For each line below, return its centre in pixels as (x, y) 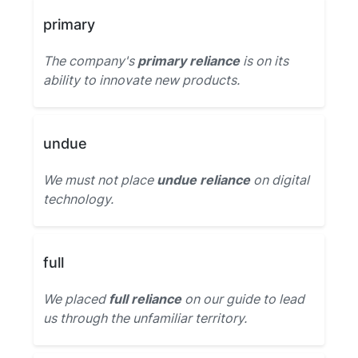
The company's (90, 61)
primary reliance (189, 61)
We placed (76, 299)
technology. (78, 199)
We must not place (100, 180)
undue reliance (203, 180)
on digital (280, 180)
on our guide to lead (243, 299)
